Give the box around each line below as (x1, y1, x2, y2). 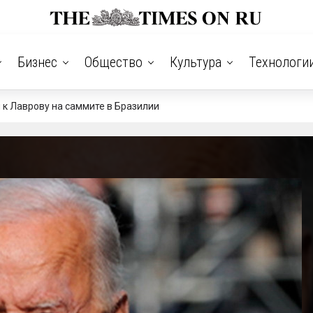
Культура (169, 54, 221, 71)
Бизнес (17, 54, 57, 71)
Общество (84, 54, 143, 71)
